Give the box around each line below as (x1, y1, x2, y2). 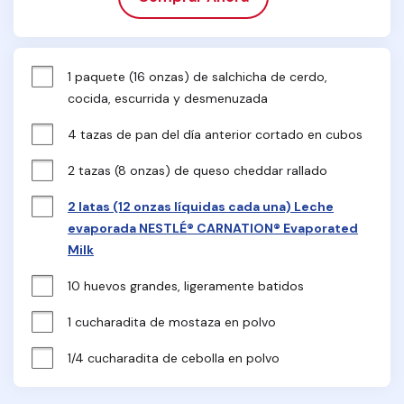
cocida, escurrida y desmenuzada (68, 90, 268, 106)
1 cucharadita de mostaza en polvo (68, 314, 276, 330)
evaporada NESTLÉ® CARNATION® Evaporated (68, 220, 358, 236)
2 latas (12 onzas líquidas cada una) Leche (68, 198, 334, 215)
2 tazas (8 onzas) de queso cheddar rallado (68, 162, 327, 179)
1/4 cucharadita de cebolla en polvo (68, 350, 280, 366)
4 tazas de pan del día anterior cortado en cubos (68, 126, 363, 142)
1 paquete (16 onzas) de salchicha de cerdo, (68, 69, 327, 85)
